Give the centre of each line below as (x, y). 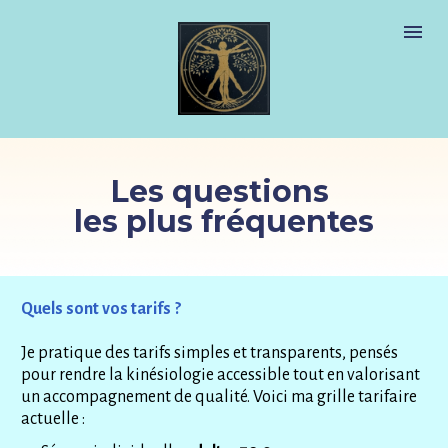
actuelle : (53, 418)
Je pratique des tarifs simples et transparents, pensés (210, 352)
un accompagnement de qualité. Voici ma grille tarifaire (219, 396)
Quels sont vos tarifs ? (103, 308)
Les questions (224, 191)
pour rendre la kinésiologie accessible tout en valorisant (221, 374)
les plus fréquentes (224, 221)
